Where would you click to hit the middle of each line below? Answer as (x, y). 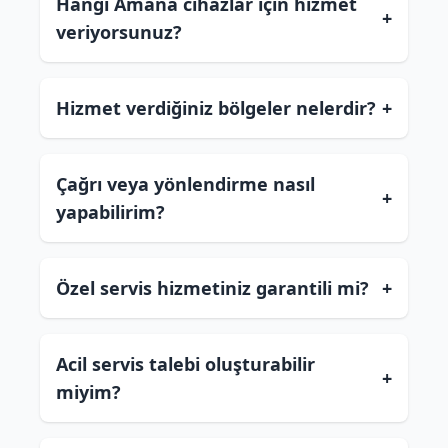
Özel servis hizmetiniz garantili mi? (212, 288)
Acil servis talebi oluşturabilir (185, 364)
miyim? (88, 392)
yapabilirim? (110, 212)
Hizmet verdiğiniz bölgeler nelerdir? (216, 108)
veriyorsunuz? (119, 32)
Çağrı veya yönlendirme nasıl (185, 184)
